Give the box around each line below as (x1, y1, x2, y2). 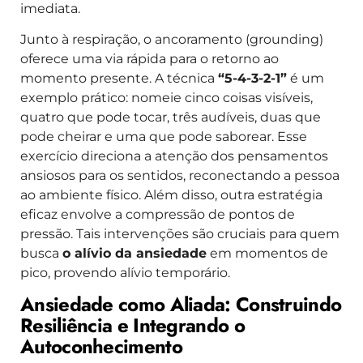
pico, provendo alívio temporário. (20, 264, 230, 280)
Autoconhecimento (20, 332, 182, 361)
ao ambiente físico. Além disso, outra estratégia (20, 186, 322, 203)
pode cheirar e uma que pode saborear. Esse (20, 128, 307, 144)
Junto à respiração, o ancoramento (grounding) (20, 31, 323, 47)
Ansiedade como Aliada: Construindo (20, 290, 342, 319)
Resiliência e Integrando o (20, 311, 245, 340)
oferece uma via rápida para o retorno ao (20, 50, 279, 66)
